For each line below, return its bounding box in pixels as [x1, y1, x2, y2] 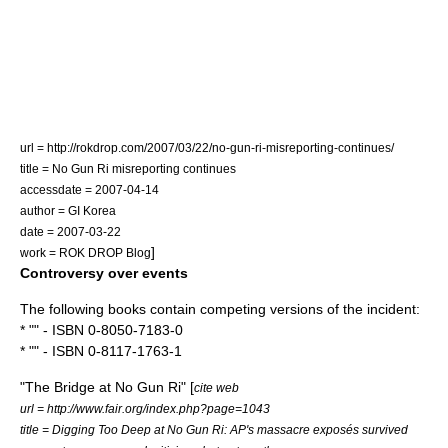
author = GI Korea [20, 204, 116, 217]
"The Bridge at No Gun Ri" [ [20, 379, 194, 395]
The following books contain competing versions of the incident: [20, 301, 420, 317]
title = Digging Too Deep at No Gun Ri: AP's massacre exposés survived [20, 423, 408, 436]
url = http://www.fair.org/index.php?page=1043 [20, 402, 270, 415]
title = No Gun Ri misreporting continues [20, 162, 236, 175]
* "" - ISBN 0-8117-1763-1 [20, 343, 182, 359]
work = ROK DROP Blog [20, 246, 151, 259]
